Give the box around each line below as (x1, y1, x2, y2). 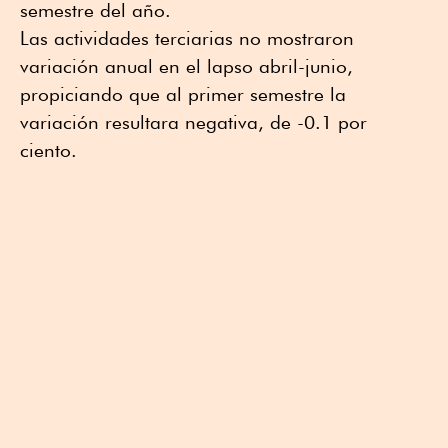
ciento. (20, 139, 77, 162)
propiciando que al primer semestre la (20, 83, 346, 106)
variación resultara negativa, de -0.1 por (20, 111, 367, 134)
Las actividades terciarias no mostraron (20, 27, 354, 50)
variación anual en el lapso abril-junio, (20, 55, 353, 78)
